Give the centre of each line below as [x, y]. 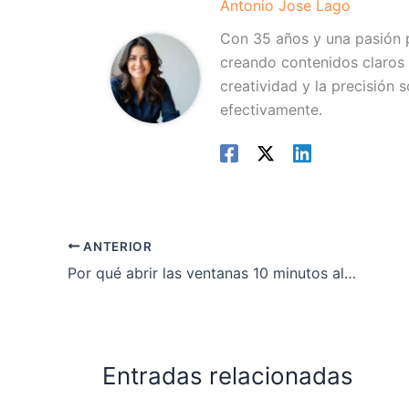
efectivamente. [272, 110]
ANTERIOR [116, 246]
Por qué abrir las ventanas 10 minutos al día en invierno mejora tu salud [350, 273]
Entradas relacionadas [228, 375]
